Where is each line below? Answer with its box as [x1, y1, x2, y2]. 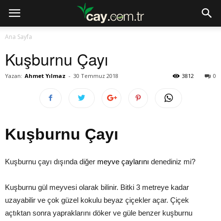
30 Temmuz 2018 [74, 72, 118, 79]
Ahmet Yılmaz [25, 72, 66, 79]
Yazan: [5, 72, 22, 79]
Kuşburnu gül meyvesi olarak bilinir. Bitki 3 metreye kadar [5, 183, 189, 191]
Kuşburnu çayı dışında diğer [5, 157, 95, 166]
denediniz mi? [149, 157, 195, 166]
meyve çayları [97, 157, 143, 166]
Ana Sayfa [5, 33, 32, 41]
